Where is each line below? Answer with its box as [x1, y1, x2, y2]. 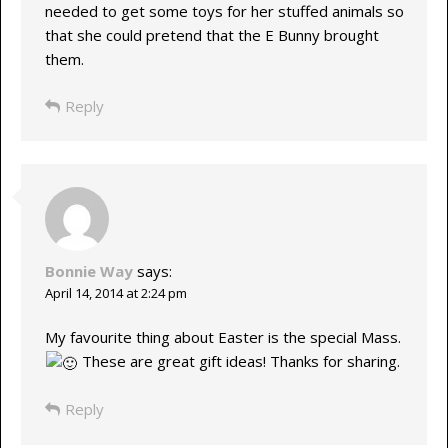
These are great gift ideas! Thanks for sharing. [77, 351, 400, 372]
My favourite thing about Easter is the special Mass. [44, 327, 401, 348]
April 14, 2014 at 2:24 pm [44, 283, 187, 302]
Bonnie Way [44, 260, 133, 281]
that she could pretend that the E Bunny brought [44, 25, 379, 46]
